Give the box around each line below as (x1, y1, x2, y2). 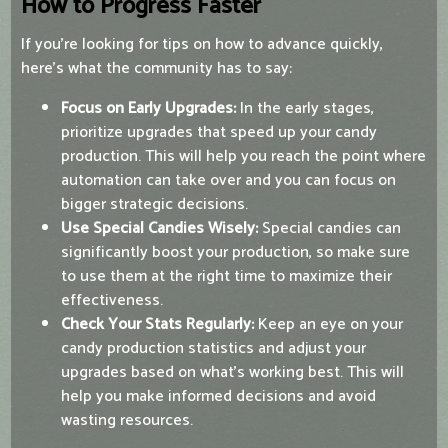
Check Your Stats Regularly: (61, 311, 254, 339)
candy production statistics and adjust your (61, 335, 366, 363)
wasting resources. (61, 407, 193, 435)
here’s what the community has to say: (21, 55, 292, 83)
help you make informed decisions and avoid (61, 383, 376, 411)
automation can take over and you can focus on (61, 167, 396, 195)
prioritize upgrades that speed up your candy (61, 119, 377, 147)
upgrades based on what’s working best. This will (61, 359, 404, 387)
